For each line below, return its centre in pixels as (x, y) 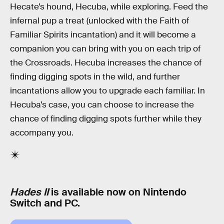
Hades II (30, 192)
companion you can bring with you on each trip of (105, 48)
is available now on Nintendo (119, 192)
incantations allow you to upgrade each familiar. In (107, 90)
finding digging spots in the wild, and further (95, 76)
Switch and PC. (45, 203)
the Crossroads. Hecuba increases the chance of (106, 62)
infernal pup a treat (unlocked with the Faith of (99, 20)
